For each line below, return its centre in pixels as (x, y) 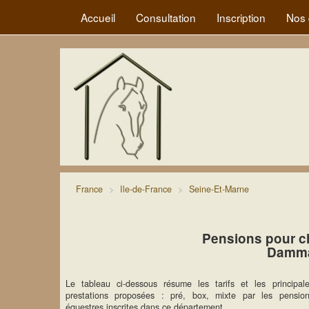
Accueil (98, 17)
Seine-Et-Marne (219, 189)
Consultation (166, 17)
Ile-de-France (146, 189)
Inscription (241, 17)
